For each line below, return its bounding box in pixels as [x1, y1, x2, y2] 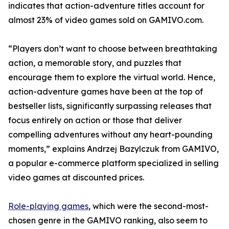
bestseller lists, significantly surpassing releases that [8, 101, 212, 111]
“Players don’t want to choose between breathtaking [8, 43, 217, 54]
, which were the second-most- [88, 201, 209, 212]
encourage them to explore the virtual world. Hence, [8, 72, 215, 83]
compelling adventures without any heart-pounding [8, 129, 213, 140]
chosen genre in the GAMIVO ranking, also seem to [8, 215, 208, 226]
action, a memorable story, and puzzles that [8, 58, 181, 68]
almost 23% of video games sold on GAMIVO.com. [8, 15, 203, 26]
